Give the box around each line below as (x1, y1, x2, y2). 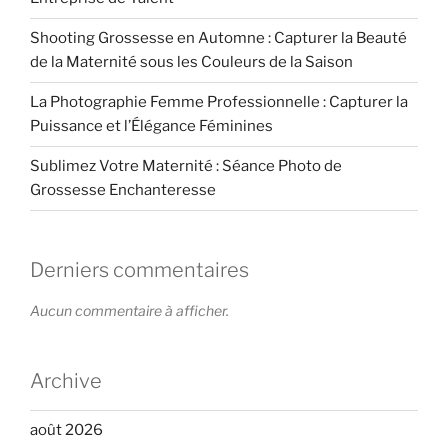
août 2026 (30, 421, 103, 440)
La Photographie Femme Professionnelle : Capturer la (30, 93, 408, 112)
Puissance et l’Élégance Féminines (30, 117, 273, 136)
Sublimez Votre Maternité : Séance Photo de (30, 157, 342, 176)
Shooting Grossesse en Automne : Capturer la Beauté (30, 29, 407, 48)
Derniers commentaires (30, 257, 249, 282)
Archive (30, 368, 102, 393)
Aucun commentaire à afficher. (30, 301, 229, 319)
